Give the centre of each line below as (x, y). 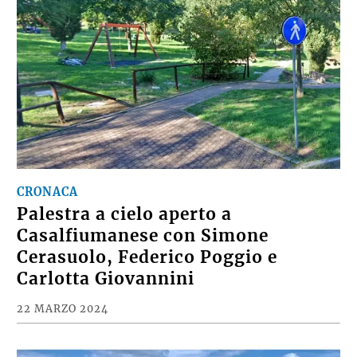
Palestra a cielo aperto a (125, 214)
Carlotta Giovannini (106, 279)
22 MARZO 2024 (63, 308)
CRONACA (48, 192)
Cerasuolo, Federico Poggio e (147, 257)
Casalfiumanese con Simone (143, 235)
